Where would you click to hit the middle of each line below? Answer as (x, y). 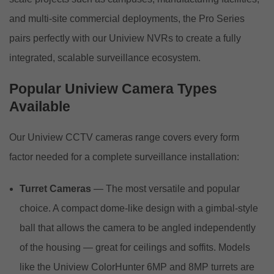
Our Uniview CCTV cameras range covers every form (124, 137)
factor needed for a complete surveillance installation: (124, 157)
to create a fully (207, 38)
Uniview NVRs (141, 38)
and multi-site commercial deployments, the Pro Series (127, 18)
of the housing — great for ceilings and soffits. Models (135, 247)
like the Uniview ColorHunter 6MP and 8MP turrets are (137, 267)
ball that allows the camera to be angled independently (138, 228)
